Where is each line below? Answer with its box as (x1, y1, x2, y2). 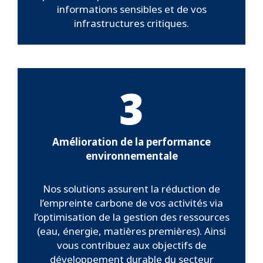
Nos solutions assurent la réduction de (43, 182, 220, 196)
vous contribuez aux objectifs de (56, 238, 207, 252)
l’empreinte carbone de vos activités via (40, 196, 223, 210)
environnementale (85, 149, 178, 163)
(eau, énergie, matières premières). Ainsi (37, 224, 226, 238)
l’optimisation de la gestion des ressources (33, 210, 230, 224)
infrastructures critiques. (74, 16, 189, 31)
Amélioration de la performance (52, 135, 211, 149)
